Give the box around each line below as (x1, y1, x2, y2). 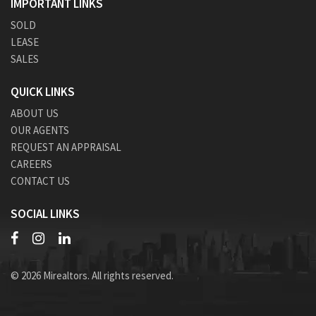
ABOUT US (11, 106, 59, 120)
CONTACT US (11, 174, 70, 188)
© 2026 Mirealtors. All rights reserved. (11, 268, 174, 282)
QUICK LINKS (11, 83, 75, 99)
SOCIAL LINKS (11, 205, 80, 221)
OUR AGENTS (11, 123, 69, 137)
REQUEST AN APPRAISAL (11, 140, 121, 154)
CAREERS (11, 157, 52, 171)
